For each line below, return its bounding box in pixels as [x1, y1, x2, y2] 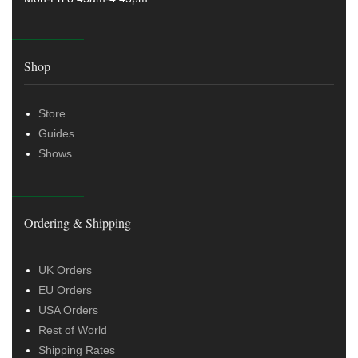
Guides [38, 126, 74, 140]
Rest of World [38, 323, 107, 336]
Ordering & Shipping [24, 213, 131, 231]
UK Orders [38, 263, 92, 276]
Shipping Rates [38, 343, 115, 356]
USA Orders [38, 303, 98, 316]
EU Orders [38, 283, 92, 296]
